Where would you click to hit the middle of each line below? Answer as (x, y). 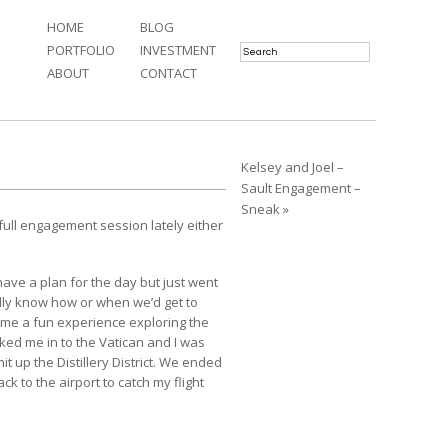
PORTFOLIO (81, 49)
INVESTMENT (178, 49)
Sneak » (265, 209)
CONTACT (168, 73)
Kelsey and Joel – (292, 167)
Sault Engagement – (301, 188)
